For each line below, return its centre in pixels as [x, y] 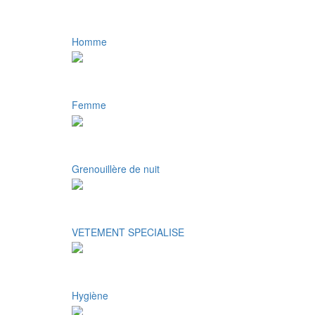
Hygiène [90, 296]
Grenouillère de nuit [116, 168]
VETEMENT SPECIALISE [128, 232]
